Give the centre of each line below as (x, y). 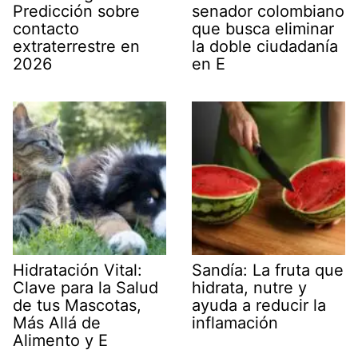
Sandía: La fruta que (268, 270)
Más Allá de (57, 322)
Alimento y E (60, 340)
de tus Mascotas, (77, 305)
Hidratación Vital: (78, 270)
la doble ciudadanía (265, 46)
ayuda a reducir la (259, 305)
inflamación (235, 322)
